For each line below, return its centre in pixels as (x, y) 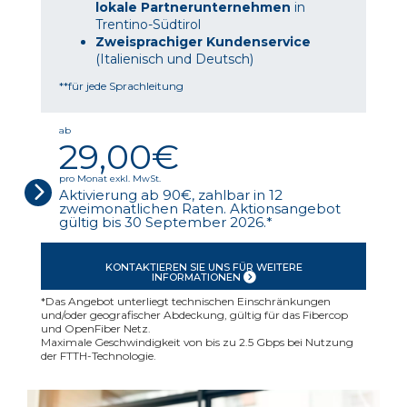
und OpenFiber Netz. (96, 328)
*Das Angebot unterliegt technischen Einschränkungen (186, 301)
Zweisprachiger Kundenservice (203, 41)
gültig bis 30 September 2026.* (166, 222)
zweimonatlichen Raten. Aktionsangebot (200, 208)
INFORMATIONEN (197, 277)
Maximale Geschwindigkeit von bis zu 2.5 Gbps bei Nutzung (197, 342)
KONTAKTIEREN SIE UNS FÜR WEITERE (203, 267)
